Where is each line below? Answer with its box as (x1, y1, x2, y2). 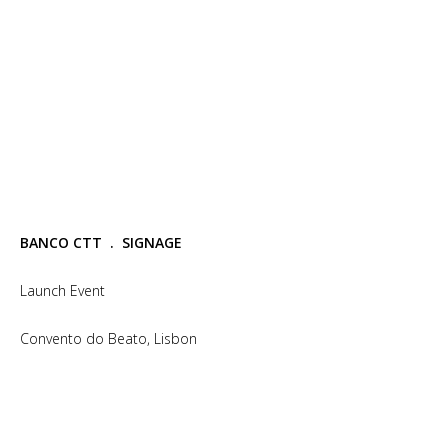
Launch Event (20, 281, 105, 300)
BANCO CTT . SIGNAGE (20, 233, 182, 252)
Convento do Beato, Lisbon (20, 329, 197, 348)
